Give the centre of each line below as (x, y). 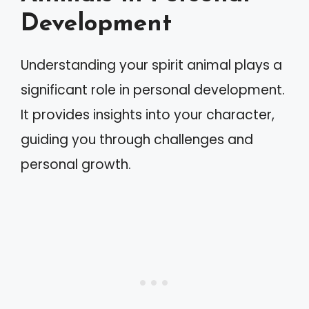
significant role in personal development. (153, 90)
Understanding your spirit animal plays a (151, 65)
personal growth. (76, 164)
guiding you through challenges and (137, 139)
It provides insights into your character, (148, 114)
